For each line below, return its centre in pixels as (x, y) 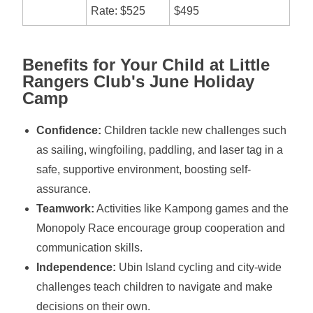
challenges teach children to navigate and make (155, 287)
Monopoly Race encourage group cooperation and (161, 228)
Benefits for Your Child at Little (146, 65)
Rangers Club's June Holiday (139, 81)
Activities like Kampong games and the (192, 209)
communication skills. (90, 248)
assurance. (64, 189)
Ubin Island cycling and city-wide (199, 267)
